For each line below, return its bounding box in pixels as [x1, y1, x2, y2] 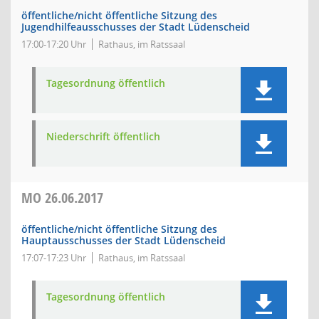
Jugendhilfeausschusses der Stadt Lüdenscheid [21, 20, 250, 33]
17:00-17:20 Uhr [21, 38, 86, 51]
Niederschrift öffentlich [46, 130, 160, 143]
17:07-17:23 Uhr [21, 251, 86, 264]
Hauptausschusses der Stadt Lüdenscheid [21, 234, 226, 247]
